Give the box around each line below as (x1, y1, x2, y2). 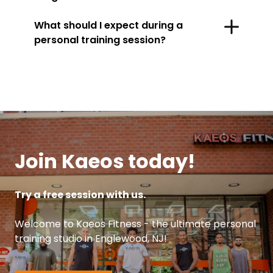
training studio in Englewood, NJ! (15, 232, 167, 246)
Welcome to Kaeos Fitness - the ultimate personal (15, 217, 256, 231)
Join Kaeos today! (15, 147, 195, 175)
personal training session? (34, 33, 166, 47)
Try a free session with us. (15, 188, 146, 202)
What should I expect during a (34, 18, 185, 32)
